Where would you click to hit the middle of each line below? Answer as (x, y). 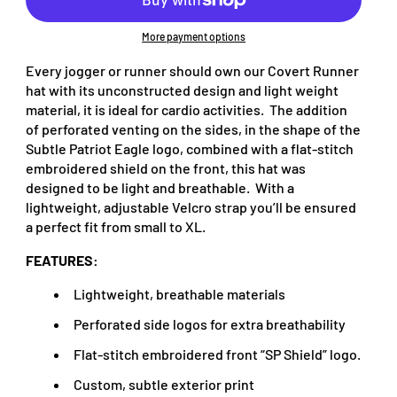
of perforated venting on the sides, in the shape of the (194, 129)
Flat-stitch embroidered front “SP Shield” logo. (218, 354)
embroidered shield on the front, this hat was (166, 168)
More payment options (194, 36)
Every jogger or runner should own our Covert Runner (193, 70)
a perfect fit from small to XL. (116, 226)
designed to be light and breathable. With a (160, 187)
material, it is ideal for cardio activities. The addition (187, 109)
